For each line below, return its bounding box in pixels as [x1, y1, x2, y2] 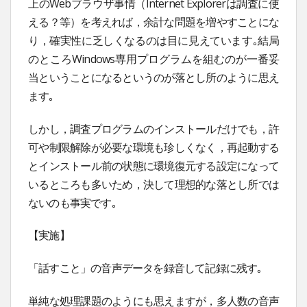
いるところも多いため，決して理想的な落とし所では [28, 176, 279, 192]
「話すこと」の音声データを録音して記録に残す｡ [28, 260, 262, 276]
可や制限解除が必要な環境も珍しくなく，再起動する [28, 139, 279, 155]
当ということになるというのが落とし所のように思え [28, 69, 279, 85]
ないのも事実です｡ [28, 195, 116, 210]
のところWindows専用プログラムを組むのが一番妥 [28, 51, 279, 66]
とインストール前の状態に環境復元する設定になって [28, 158, 279, 173]
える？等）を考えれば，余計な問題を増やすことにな [28, 14, 279, 29]
